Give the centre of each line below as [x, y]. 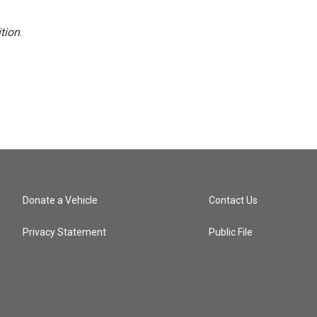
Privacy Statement [64, 232]
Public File [231, 232]
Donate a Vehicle [60, 200]
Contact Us [234, 200]
